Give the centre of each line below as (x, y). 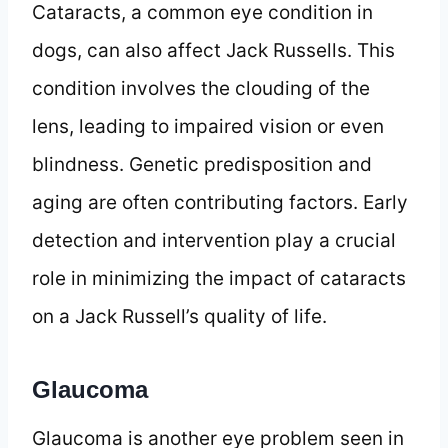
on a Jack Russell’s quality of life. (179, 316)
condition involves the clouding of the (201, 88)
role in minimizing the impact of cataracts (219, 278)
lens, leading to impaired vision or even (208, 126)
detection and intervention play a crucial (214, 240)
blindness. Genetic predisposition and (202, 164)
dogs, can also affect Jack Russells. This (213, 50)
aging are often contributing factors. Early (220, 202)
